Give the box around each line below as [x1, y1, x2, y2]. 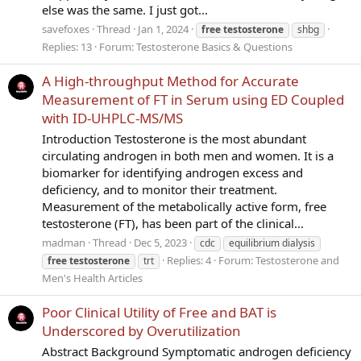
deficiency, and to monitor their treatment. [42, 180, 277, 197]
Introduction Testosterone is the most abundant [42, 130, 306, 147]
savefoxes [42, 21, 89, 36]
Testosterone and [255, 252, 339, 268]
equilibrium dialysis [229, 235, 315, 250]
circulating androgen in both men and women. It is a [42, 147, 334, 164]
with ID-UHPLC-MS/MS [42, 109, 183, 128]
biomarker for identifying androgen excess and [42, 164, 303, 180]
